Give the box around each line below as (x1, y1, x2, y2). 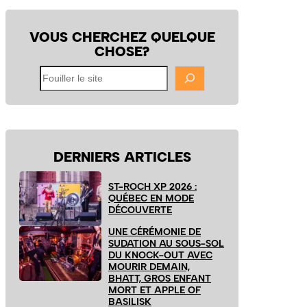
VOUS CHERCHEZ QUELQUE (29, 28, 215, 45)
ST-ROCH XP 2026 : (108, 180, 197, 193)
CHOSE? (95, 42, 149, 60)
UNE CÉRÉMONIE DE (108, 225, 201, 238)
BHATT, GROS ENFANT (108, 271, 211, 284)
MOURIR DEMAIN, (108, 260, 190, 273)
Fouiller (38, 66, 70, 79)
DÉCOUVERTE (108, 204, 172, 217)
